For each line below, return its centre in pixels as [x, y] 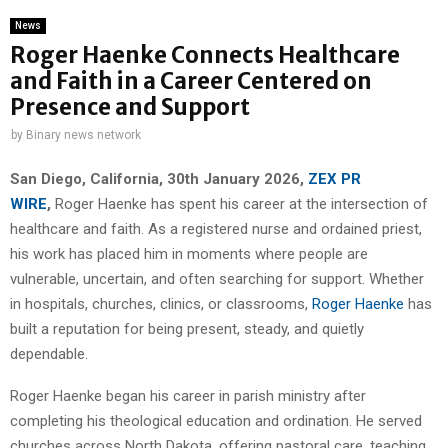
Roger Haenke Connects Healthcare [205, 55]
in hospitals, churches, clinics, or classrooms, [161, 303]
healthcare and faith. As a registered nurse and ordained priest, [216, 228]
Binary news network [83, 135]
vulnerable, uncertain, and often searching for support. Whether [217, 278]
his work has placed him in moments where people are [189, 253]
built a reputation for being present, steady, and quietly [187, 328]
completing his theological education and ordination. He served [216, 420]
